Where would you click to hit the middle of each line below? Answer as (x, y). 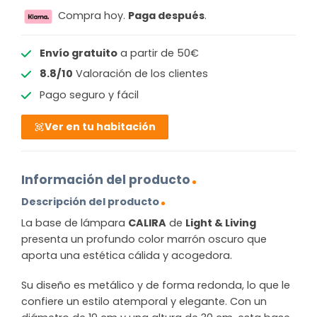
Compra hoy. (92, 16)
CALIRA (147, 223)
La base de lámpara (75, 223)
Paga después (166, 16)
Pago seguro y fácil (89, 94)
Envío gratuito (78, 53)
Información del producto (106, 180)
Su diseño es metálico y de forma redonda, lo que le (156, 285)
